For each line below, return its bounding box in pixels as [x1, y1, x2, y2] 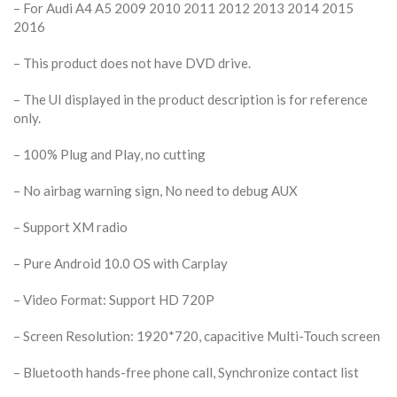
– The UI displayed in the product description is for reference [13, 90, 368, 107]
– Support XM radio [13, 218, 128, 235]
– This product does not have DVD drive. [13, 54, 251, 71]
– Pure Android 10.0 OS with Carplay [13, 254, 228, 271]
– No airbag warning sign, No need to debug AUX [13, 182, 298, 198]
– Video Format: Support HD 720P [13, 291, 214, 307]
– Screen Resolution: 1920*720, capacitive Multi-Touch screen [13, 327, 380, 344]
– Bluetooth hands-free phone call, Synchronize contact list [13, 363, 359, 380]
